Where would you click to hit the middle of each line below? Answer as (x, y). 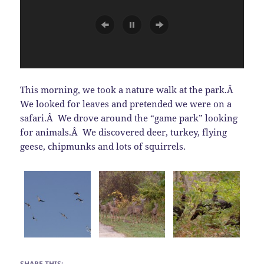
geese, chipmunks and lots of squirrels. (103, 146)
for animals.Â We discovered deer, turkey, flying (124, 132)
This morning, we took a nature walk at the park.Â (128, 89)
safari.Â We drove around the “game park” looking (129, 118)
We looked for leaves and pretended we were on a (126, 103)
